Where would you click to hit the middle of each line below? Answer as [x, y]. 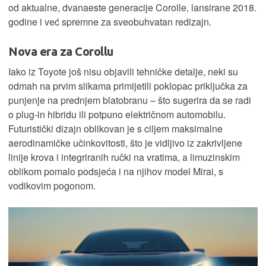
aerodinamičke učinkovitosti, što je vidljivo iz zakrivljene [125, 143]
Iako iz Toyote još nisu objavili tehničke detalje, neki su [123, 72]
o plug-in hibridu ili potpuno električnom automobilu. [117, 115]
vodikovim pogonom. [52, 186]
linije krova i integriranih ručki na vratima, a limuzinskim [124, 157]
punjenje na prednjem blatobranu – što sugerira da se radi [130, 100]
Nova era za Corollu [61, 52]
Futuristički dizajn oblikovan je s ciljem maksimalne [115, 129]
